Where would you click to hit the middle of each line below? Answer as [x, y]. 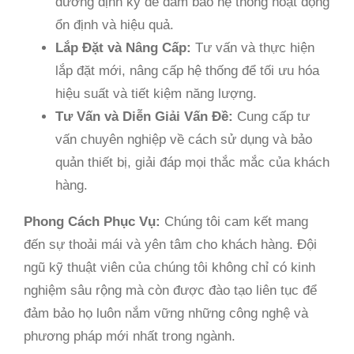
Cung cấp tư [271, 117]
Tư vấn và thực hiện [253, 48]
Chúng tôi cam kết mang [234, 222]
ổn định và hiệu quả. [115, 25]
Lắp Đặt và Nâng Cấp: [123, 48]
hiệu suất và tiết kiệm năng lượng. [156, 94]
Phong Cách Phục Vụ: [92, 222]
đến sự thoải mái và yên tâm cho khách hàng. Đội [170, 245]
